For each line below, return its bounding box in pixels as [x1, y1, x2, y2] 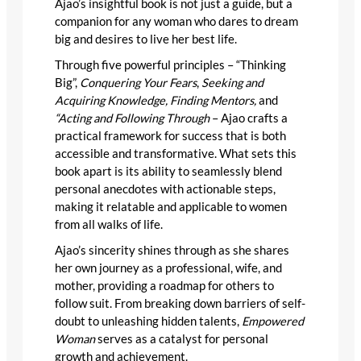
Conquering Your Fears [80, 75, 197, 89]
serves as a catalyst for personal [95, 331, 268, 346]
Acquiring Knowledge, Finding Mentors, [55, 93, 259, 107]
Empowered [242, 313, 304, 328]
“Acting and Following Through [55, 110, 212, 125]
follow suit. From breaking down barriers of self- [55, 296, 305, 310]
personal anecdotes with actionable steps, [55, 181, 276, 196]
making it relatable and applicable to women [55, 199, 287, 214]
